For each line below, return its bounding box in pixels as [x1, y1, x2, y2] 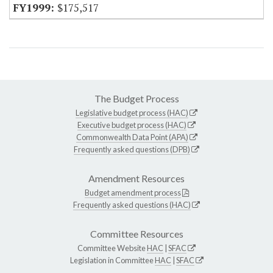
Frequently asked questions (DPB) [74, 144, 190, 155]
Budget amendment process [84, 188, 181, 198]
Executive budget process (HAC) [77, 120, 186, 130]
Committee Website [77, 243, 147, 253]
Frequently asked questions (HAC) [73, 200, 191, 210]
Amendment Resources [88, 172, 185, 185]
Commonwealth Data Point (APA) [76, 132, 188, 143]
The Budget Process [94, 93, 179, 105]
